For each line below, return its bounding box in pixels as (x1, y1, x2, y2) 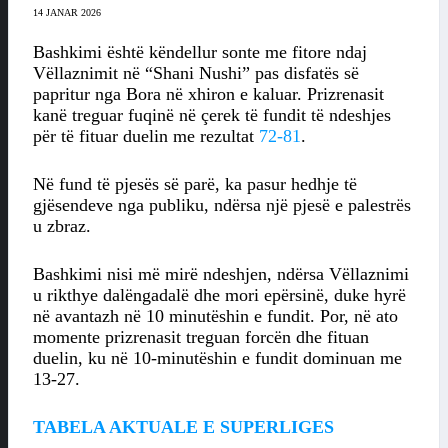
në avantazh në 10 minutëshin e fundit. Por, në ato (33, 306, 398, 327)
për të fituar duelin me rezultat (33, 126, 259, 147)
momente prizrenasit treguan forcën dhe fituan (33, 327, 369, 348)
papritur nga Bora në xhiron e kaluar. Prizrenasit (33, 84, 384, 105)
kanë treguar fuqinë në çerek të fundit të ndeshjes (33, 105, 391, 126)
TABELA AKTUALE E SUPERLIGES (33, 417, 334, 438)
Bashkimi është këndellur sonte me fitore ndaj (33, 42, 367, 63)
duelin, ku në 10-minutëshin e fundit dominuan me (33, 348, 402, 369)
